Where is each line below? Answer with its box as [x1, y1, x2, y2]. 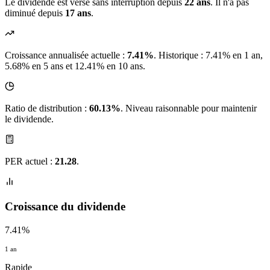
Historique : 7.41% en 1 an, [159, 50, 263, 61]
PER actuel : [5, 156, 55, 167]
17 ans [65, 8, 91, 19]
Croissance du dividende [5, 200, 125, 213]
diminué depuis [5, 8, 65, 19]
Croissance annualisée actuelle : [5, 50, 127, 61]
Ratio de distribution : [5, 103, 89, 114]
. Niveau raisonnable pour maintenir [121, 103, 257, 114]
